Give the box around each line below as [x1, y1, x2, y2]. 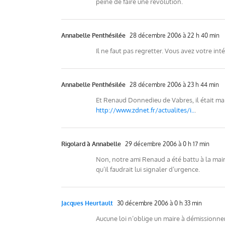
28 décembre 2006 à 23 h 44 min [128, 81, 219, 88]
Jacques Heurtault [61, 199, 113, 207]
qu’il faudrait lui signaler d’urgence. [96, 165, 200, 173]
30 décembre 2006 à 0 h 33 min [116, 199, 202, 207]
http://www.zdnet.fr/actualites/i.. [96, 106, 194, 114]
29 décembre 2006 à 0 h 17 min [124, 140, 209, 148]
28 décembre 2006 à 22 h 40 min [128, 32, 219, 39]
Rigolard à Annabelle [61, 140, 121, 148]
